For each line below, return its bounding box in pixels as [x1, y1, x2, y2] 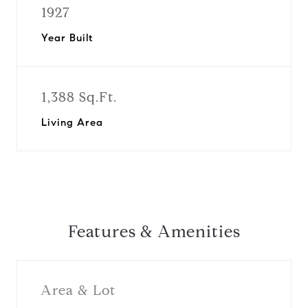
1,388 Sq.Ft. [41, 89, 117, 106]
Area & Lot [41, 281, 115, 299]
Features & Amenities [67, 221, 241, 242]
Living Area [41, 116, 103, 129]
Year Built [41, 32, 93, 44]
